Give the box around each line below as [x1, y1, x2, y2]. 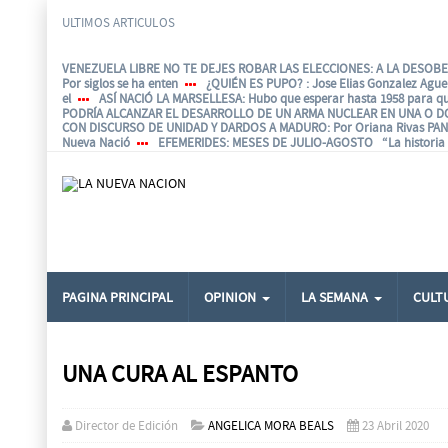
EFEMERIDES [158, 134, 226, 152]
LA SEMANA [301, 288, 368, 307]
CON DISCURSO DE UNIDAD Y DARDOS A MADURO [62, 119, 327, 137]
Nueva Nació [62, 134, 130, 152]
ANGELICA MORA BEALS [208, 417, 334, 435]
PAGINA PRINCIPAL [62, 288, 173, 307]
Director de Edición [75, 417, 178, 435]
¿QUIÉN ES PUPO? [206, 74, 306, 92]
